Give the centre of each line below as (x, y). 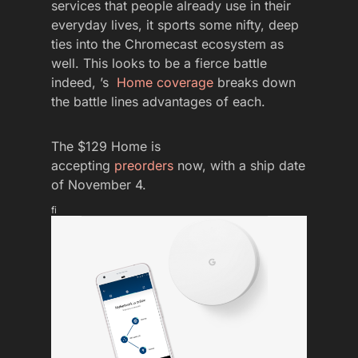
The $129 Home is (106, 146)
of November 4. (99, 184)
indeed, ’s (82, 82)
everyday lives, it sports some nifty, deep (175, 24)
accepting (83, 165)
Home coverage (163, 82)
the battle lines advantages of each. (158, 101)
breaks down (255, 82)
